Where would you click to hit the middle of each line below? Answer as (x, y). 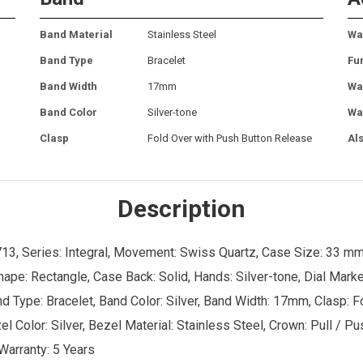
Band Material (76, 34)
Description (181, 208)
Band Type (66, 60)
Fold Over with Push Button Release (230, 138)
